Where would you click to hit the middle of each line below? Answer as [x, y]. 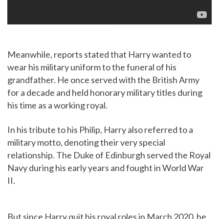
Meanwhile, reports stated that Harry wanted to [99, 55]
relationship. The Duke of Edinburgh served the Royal [109, 155]
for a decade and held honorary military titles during [105, 93]
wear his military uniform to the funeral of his [92, 67]
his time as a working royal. [57, 105]
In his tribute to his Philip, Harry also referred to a [100, 130]
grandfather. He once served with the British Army [103, 80]
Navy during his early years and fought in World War [106, 168]
